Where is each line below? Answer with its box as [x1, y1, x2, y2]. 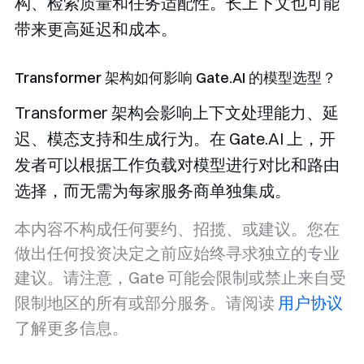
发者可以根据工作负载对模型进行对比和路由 [15, 154, 340, 175]
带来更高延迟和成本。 [15, 19, 177, 40]
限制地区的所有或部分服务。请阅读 [15, 292, 278, 314]
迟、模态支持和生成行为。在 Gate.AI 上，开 [15, 128, 336, 149]
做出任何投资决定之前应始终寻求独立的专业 [15, 243, 340, 264]
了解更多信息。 [15, 318, 128, 339]
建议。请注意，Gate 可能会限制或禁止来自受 [15, 267, 346, 288]
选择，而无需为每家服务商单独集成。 [15, 180, 291, 201]
